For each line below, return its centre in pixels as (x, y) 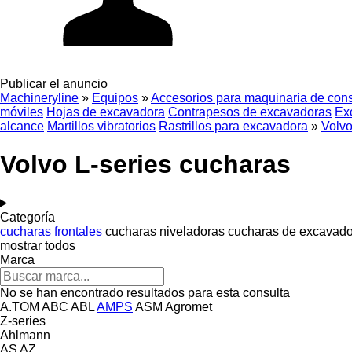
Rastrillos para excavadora (233, 126)
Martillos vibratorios (101, 126)
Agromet (189, 306)
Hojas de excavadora (106, 112)
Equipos (115, 98)
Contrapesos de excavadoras (250, 112)
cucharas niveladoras (165, 231)
